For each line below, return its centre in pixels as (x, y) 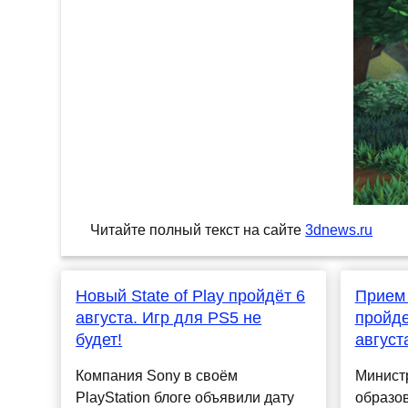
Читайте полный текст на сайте (198, 230)
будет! (99, 340)
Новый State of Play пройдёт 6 (191, 296)
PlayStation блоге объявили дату (185, 398)
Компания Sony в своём (157, 376)
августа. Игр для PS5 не (169, 318)
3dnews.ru (339, 230)
